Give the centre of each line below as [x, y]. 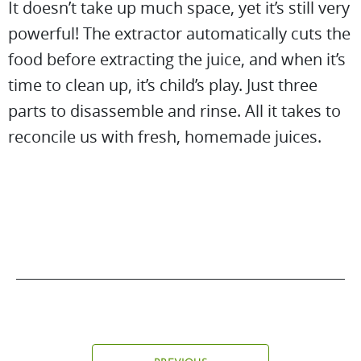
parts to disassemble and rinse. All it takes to [174, 110]
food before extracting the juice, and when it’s [177, 59]
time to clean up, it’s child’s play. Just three [163, 85]
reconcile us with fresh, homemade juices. [165, 136]
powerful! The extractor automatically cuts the [179, 33]
